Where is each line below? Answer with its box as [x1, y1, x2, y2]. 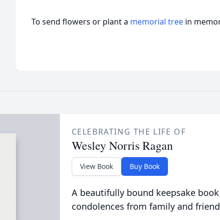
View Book [80, 162, 113, 171]
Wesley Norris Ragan [71, 137, 173, 153]
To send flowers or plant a [31, 16, 130, 27]
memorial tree [130, 16, 183, 27]
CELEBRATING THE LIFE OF [71, 126, 186, 137]
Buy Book [129, 162, 160, 171]
